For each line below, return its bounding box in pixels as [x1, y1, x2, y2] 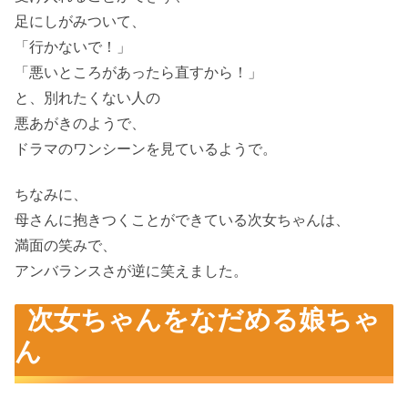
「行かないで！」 [15, 38, 131, 55]
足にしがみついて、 [15, 13, 146, 29]
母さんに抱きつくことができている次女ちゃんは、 [15, 211, 350, 228]
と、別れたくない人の [15, 89, 160, 106]
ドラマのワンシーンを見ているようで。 [15, 140, 277, 157]
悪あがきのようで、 [15, 115, 146, 131]
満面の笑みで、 [15, 237, 117, 253]
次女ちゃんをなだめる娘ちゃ [27, 305, 381, 335]
